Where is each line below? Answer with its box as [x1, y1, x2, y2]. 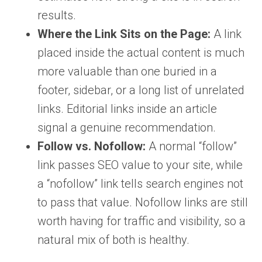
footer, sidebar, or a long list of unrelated [37, 83, 244, 98]
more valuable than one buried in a [37, 64, 217, 79]
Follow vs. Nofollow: [37, 139, 146, 154]
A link [211, 27, 242, 42]
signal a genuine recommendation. [37, 120, 216, 135]
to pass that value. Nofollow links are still [37, 195, 248, 210]
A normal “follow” [146, 139, 237, 154]
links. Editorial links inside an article [37, 102, 217, 116]
